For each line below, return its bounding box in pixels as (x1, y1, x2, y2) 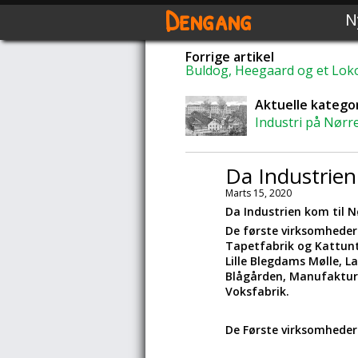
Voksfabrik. (225, 284, 289, 299)
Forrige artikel (185, 48, 274, 66)
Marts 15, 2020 (225, 186, 292, 200)
